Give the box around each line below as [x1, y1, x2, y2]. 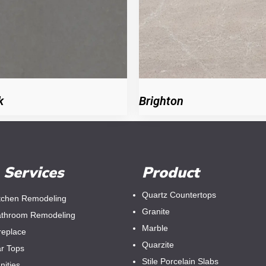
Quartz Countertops [142, 190, 216, 199]
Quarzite [142, 240, 174, 249]
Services [3, 163, 64, 183]
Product [142, 163, 199, 183]
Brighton [139, 94, 183, 108]
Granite [142, 207, 170, 216]
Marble [142, 223, 168, 233]
